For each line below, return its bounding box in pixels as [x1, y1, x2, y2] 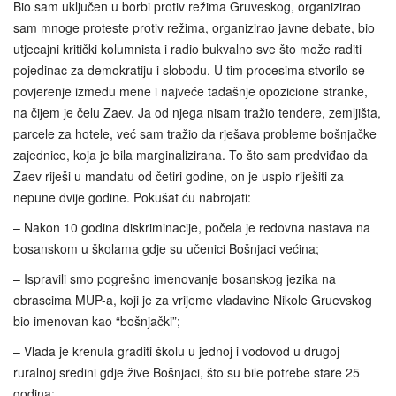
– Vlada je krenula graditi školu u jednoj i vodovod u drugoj [13, 341, 339, 360]
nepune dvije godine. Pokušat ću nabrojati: [13, 187, 251, 206]
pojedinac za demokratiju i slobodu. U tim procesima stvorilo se [13, 60, 365, 79]
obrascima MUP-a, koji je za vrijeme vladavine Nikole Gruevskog [13, 290, 372, 308]
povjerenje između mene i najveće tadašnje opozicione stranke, [13, 81, 368, 100]
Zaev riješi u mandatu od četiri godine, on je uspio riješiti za [13, 166, 344, 185]
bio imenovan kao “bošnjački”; [13, 311, 180, 330]
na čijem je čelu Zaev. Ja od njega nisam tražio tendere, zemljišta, [13, 103, 381, 121]
